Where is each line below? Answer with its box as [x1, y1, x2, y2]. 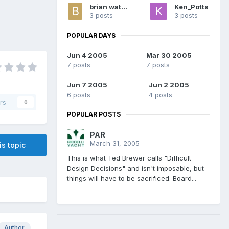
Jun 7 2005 [67, 81, 107, 89]
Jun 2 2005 [149, 81, 189, 89]
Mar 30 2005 [146, 51, 192, 60]
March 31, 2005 [90, 139, 140, 148]
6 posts [67, 90, 90, 99]
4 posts [149, 90, 172, 99]
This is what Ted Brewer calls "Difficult [67, 154, 191, 163]
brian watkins [121, 2, 128, 11]
